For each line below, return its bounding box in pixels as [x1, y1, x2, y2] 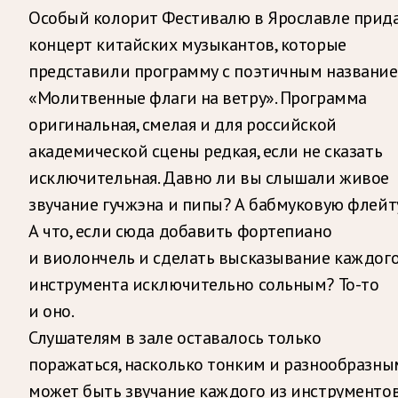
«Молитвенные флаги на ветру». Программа [28, 85, 367, 109]
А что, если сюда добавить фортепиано [28, 219, 332, 243]
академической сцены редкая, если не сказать [28, 139, 383, 163]
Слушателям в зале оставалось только [28, 325, 322, 349]
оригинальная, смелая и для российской [28, 112, 337, 136]
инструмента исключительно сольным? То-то [28, 272, 379, 296]
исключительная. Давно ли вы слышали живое [28, 165, 389, 189]
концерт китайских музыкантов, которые [28, 32, 346, 56]
